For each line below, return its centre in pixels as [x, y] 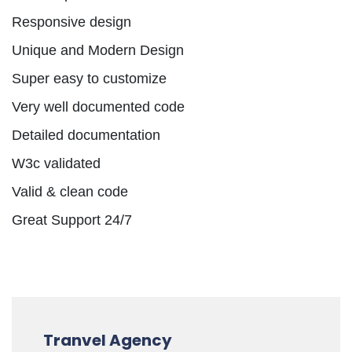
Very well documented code [98, 106]
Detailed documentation [86, 135]
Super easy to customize [89, 78]
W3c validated [56, 163]
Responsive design [71, 22]
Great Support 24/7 [72, 220]
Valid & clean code [70, 191]
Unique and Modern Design [98, 50]
